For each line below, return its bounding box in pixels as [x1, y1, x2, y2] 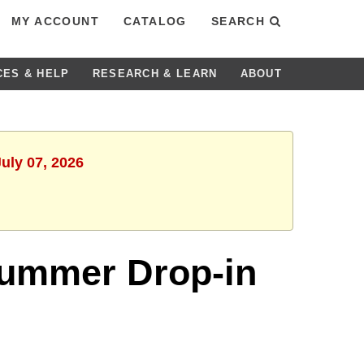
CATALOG [123, 15, 187, 28]
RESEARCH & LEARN [92, 67, 218, 80]
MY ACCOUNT [11, 15, 99, 28]
